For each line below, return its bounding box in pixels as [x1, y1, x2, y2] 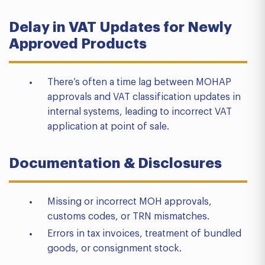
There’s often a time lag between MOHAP [47, 77, 231, 87]
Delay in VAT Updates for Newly [9, 20, 232, 34]
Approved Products [9, 37, 147, 51]
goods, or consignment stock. [47, 244, 182, 253]
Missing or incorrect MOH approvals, [47, 197, 212, 206]
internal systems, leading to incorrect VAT [47, 107, 232, 117]
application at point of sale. [47, 122, 169, 131]
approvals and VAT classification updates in [47, 92, 241, 102]
